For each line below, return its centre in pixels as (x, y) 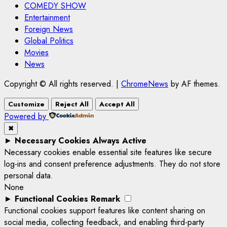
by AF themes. (194, 84)
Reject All (72, 104)
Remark (105, 199)
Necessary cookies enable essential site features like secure (108, 152)
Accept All (117, 104)
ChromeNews (145, 84)
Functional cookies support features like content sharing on (105, 210)
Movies (36, 52)
